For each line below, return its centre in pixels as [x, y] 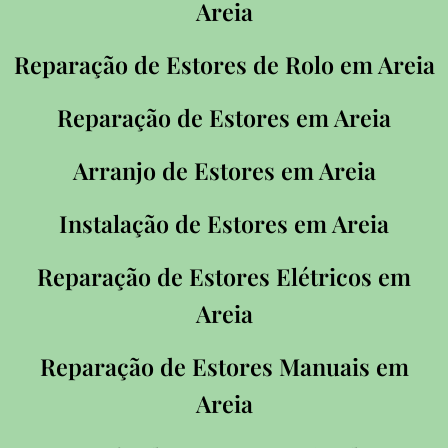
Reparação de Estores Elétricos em [224, 277]
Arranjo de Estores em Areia [224, 171]
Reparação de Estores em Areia [224, 118]
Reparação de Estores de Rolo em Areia [224, 65]
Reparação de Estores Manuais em [224, 367]
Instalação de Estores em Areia [224, 224]
